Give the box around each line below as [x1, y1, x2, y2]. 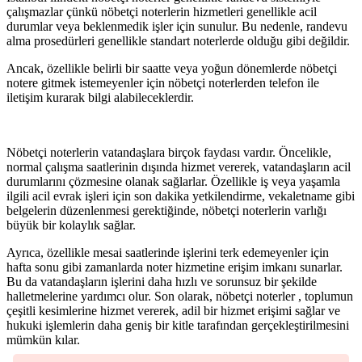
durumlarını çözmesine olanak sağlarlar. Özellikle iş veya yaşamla [6, 175, 340, 189]
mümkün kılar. [6, 333, 80, 347]
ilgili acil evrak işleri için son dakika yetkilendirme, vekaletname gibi [6, 189, 355, 204]
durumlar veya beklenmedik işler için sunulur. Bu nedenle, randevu [6, 19, 347, 34]
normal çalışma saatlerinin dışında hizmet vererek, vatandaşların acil [6, 160, 351, 175]
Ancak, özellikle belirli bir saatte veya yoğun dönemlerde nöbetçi [6, 61, 337, 76]
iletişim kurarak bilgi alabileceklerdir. [6, 90, 194, 105]
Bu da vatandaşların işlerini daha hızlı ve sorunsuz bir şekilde [6, 275, 317, 289]
